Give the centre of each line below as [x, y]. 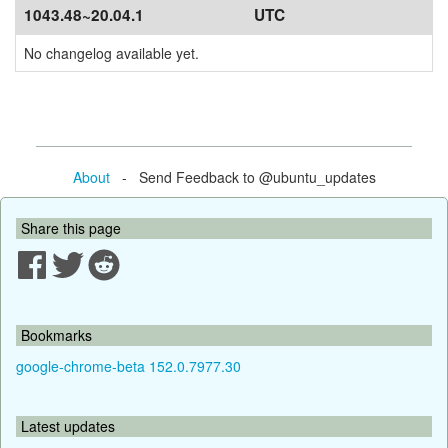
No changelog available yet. [111, 53]
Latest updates [68, 425]
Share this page [71, 227]
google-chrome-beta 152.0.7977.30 [128, 365]
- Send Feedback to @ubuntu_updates [242, 176]
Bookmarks [56, 334]
